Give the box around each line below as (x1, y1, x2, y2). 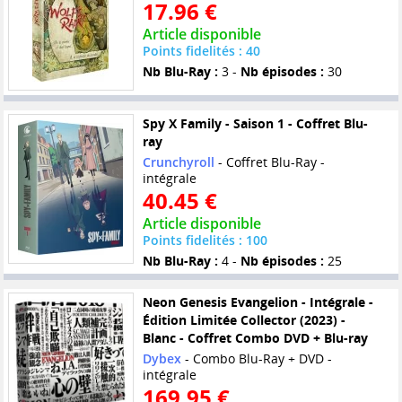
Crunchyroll (142, 153, 214, 171)
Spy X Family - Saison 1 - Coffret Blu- (142, 115, 368, 133)
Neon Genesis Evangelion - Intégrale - (142, 293, 373, 311)
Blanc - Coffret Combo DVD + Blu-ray (142, 329, 368, 347)
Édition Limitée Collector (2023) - (142, 311, 345, 329)
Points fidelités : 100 (142, 232, 267, 249)
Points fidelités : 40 (142, 42, 260, 59)
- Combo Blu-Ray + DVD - (180, 350, 332, 368)
